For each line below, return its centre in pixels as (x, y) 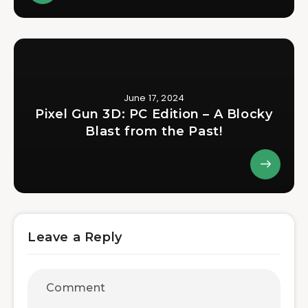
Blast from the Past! (154, 131)
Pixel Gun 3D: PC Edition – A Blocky (154, 114)
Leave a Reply (75, 237)
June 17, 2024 (154, 98)
